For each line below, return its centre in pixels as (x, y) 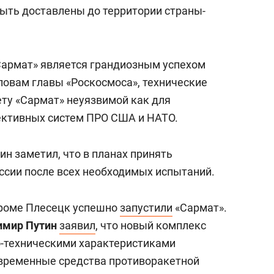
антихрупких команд (204, 21)
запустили (146, 208)
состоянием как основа (211, 8)
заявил (77, 225)
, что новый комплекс (151, 225)
